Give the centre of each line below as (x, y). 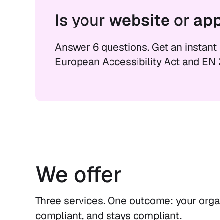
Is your (82, 20)
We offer (79, 174)
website (141, 20)
